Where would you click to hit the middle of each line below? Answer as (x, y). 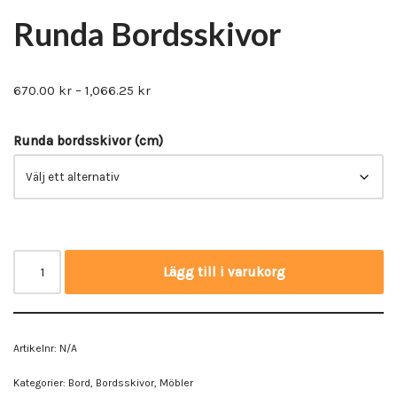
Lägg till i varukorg (225, 272)
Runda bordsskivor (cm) (88, 140)
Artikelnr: (36, 348)
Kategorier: (41, 382)
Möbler (176, 382)
